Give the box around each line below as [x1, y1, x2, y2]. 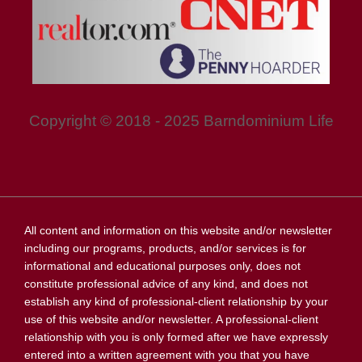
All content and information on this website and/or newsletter [24, 223, 332, 237]
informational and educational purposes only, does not [24, 259, 301, 272]
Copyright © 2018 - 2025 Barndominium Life [28, 112, 334, 129]
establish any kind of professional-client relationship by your [24, 294, 328, 308]
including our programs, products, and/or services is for [24, 241, 306, 255]
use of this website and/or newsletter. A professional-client [24, 312, 318, 326]
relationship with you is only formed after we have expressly [24, 330, 328, 343]
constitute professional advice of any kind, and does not [24, 276, 308, 290]
